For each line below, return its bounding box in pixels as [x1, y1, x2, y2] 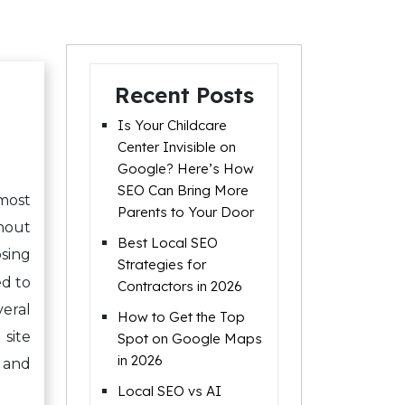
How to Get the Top [118, 308, 245, 325]
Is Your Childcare [118, 117, 227, 134]
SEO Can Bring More [118, 182, 249, 199]
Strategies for [118, 256, 206, 273]
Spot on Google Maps [118, 330, 262, 347]
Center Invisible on [118, 138, 236, 155]
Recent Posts [114, 81, 254, 108]
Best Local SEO [118, 234, 218, 251]
